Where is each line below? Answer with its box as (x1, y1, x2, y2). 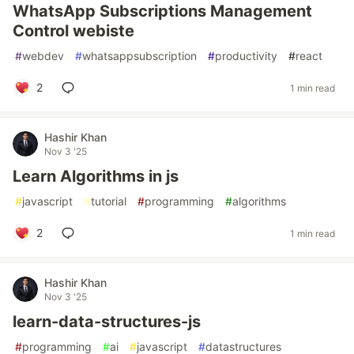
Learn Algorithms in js (13, 167, 179, 186)
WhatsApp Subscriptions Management (13, 2, 312, 21)
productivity (215, 49, 277, 62)
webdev (22, 49, 64, 62)
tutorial (91, 194, 126, 208)
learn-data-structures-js (13, 312, 201, 331)
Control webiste (13, 21, 134, 40)
